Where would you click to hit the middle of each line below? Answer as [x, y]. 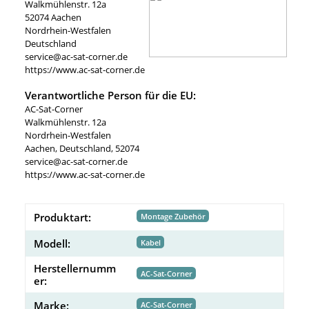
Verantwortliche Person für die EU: [110, 95]
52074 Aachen [53, 17]
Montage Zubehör [173, 216]
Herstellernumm [75, 268]
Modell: [52, 243]
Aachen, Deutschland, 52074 [82, 148]
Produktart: [62, 217]
